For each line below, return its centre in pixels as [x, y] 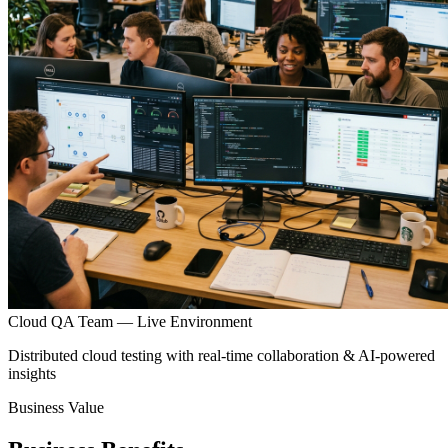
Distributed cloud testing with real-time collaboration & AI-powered [221, 355]
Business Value [56, 407]
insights [32, 373]
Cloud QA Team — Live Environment [130, 321]
